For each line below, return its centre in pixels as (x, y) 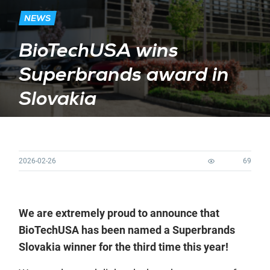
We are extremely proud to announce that (119, 213)
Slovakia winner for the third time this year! (124, 247)
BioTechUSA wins (99, 52)
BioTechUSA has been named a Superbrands (127, 230)
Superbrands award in (124, 76)
